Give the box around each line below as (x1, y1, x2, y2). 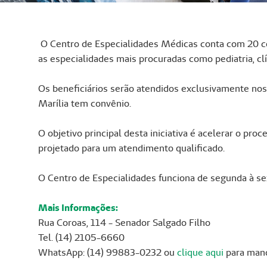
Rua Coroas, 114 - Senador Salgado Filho (38, 216, 210, 229)
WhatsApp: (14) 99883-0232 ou (38, 246, 177, 259)
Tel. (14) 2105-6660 (38, 231, 125, 244)
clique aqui (177, 246, 223, 259)
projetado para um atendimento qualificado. (38, 142, 225, 155)
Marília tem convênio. (38, 97, 131, 110)
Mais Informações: (38, 201, 118, 215)
